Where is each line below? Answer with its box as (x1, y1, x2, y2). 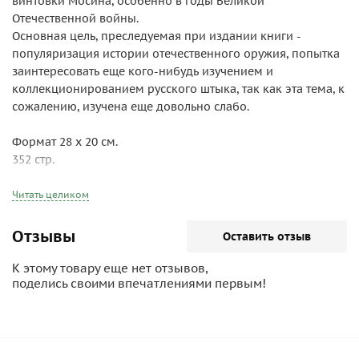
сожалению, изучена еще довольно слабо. (12, 99, 249, 114)
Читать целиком (12, 188, 89, 200)
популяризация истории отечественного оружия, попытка (12, 46, 340, 61)
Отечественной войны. (12, 11, 139, 26)
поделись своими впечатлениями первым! (12, 276, 266, 291)
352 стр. (12, 152, 54, 167)
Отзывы (12, 226, 75, 247)
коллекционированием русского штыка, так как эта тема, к (12, 82, 345, 96)
